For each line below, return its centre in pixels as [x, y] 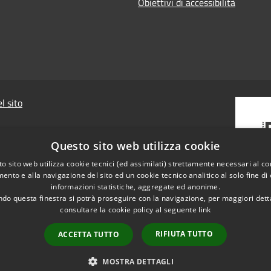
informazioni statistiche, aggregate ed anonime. [135, 187]
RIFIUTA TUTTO [184, 234]
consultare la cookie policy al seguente [129, 210]
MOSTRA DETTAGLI [138, 262]
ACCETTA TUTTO [88, 234]
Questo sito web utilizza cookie [135, 146]
